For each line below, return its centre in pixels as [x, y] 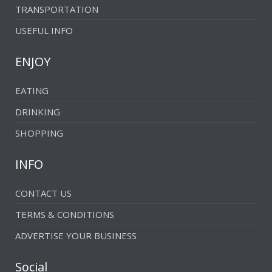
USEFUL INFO [44, 31]
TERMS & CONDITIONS [65, 215]
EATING [32, 91]
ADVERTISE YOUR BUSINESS [76, 236]
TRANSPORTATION [57, 9]
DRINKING [38, 112]
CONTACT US [43, 193]
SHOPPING [39, 133]
